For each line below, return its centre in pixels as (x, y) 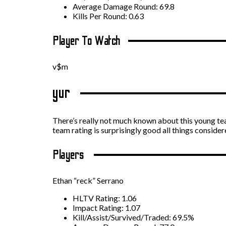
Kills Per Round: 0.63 (108, 16)
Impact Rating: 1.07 (106, 207)
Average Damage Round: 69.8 (124, 6)
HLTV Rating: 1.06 (105, 198)
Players (69, 155)
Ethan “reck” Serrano (88, 180)
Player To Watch (87, 41)
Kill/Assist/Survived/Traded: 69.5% (133, 217)
